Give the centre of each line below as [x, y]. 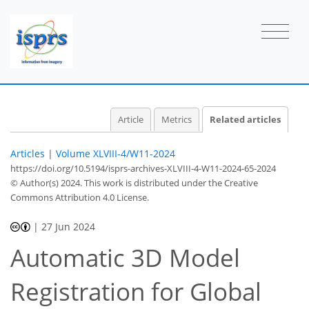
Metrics [176, 119]
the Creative [233, 182]
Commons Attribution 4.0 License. [80, 197]
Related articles [245, 119]
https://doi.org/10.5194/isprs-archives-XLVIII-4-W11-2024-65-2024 [143, 168]
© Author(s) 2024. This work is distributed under [109, 182]
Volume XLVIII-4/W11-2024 [116, 153]
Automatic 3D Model [125, 258]
